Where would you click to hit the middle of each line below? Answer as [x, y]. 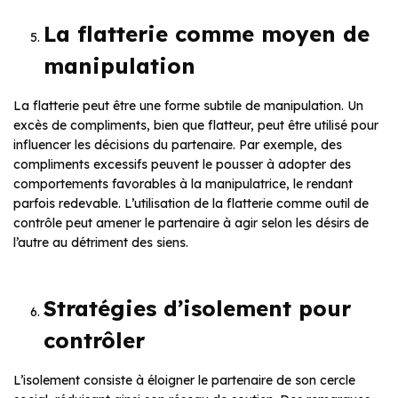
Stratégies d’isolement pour [197, 309]
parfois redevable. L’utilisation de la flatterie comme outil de [191, 204]
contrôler [94, 341]
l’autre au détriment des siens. [101, 243]
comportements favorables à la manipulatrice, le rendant [183, 184]
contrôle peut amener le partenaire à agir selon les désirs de [191, 223]
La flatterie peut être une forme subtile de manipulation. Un [188, 106]
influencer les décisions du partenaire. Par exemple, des [178, 145]
